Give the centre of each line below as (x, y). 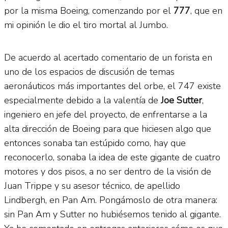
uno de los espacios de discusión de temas (89, 72)
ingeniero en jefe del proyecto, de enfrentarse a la (106, 114)
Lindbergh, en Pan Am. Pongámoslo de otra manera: (111, 200)
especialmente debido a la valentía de (82, 100)
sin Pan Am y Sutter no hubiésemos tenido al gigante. (112, 214)
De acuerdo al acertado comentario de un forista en (108, 57)
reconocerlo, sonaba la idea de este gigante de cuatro (112, 157)
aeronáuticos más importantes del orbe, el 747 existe (112, 86)
